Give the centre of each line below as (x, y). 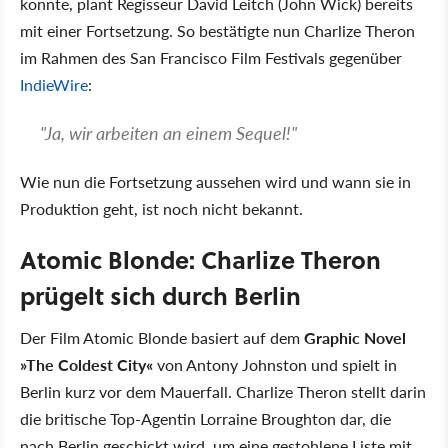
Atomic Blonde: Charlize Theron (200, 259)
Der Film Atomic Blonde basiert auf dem (162, 337)
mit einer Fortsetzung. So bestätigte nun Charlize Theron (217, 30)
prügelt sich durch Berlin (160, 295)
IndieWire (54, 84)
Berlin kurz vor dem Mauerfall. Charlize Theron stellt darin (223, 391)
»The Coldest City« (86, 364)
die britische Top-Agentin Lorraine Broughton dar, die (205, 418)
